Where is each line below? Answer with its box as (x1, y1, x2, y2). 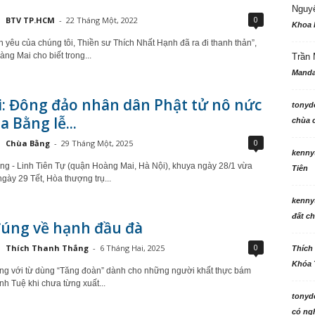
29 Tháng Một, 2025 (60, 138, 133, 148)
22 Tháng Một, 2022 (65, 15, 138, 25)
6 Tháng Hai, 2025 (99, 243, 165, 253)
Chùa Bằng (5, 138, 50, 148)
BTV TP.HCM (5, 15, 55, 25)
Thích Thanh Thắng (5, 243, 89, 253)
